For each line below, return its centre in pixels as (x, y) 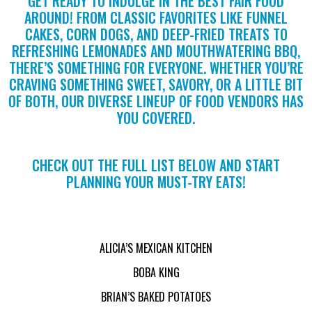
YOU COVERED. (156, 118)
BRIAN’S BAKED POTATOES (156, 297)
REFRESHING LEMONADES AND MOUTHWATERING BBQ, (156, 51)
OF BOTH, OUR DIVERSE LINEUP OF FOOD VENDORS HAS (156, 101)
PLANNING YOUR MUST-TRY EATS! (156, 182)
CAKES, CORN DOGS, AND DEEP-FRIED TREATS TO (156, 34)
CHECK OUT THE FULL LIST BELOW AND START (156, 165)
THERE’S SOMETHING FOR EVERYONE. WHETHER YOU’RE (156, 68)
